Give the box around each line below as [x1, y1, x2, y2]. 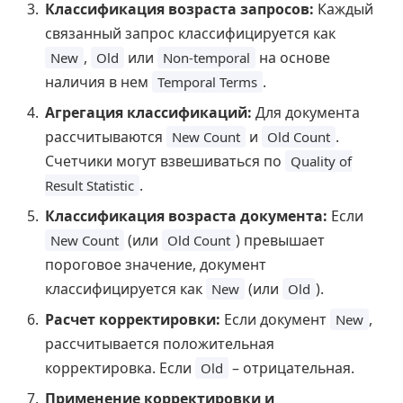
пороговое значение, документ [45, 254, 266, 274]
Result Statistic [45, 175, 134, 194]
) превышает [236, 229, 325, 250]
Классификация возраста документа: [45, 205, 327, 226]
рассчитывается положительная [45, 333, 274, 354]
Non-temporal [163, 48, 250, 67]
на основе [255, 47, 330, 67]
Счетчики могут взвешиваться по [45, 150, 285, 171]
